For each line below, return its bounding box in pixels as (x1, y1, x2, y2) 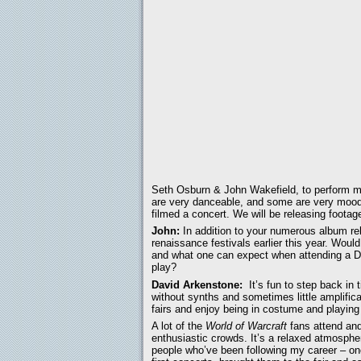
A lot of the (151, 320, 205, 333)
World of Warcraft (205, 320, 287, 333)
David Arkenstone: (151, 278, 243, 291)
